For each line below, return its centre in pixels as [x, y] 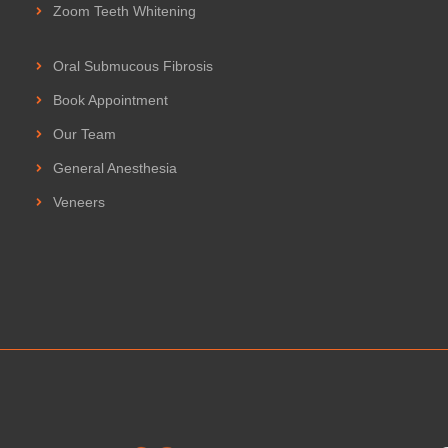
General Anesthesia [115, 167]
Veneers [79, 201]
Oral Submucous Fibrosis [133, 65]
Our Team [84, 133]
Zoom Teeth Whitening [124, 10]
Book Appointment [110, 99]
